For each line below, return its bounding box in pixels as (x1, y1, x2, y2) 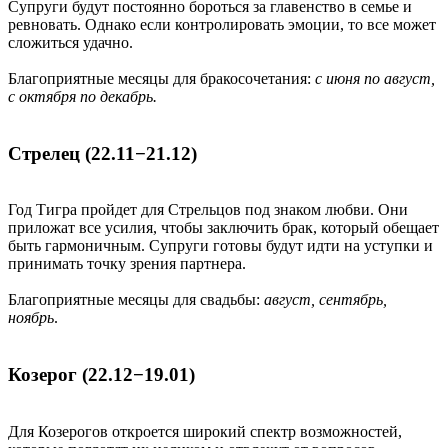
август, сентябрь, (264, 291, 387, 309)
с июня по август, (315, 70, 435, 87)
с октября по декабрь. (8, 88, 157, 105)
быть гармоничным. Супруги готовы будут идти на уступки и (8, 237, 433, 255)
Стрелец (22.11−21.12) (8, 142, 197, 164)
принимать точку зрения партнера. (8, 255, 246, 273)
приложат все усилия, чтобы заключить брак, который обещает (8, 219, 439, 237)
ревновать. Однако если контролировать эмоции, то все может (8, 16, 436, 33)
